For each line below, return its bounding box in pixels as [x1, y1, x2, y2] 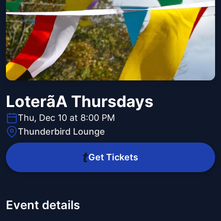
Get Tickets [88, 152, 138, 163]
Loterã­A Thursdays [6, 92, 153, 111]
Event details [6, 198, 80, 213]
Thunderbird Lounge [18, 126, 105, 137]
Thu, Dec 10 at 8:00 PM [18, 112, 115, 123]
